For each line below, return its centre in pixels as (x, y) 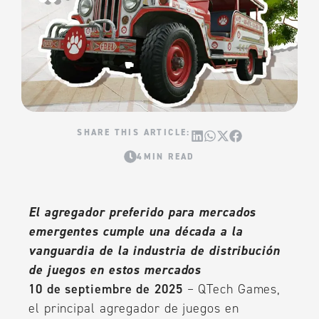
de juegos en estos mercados (115, 270)
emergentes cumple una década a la (136, 231)
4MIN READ (166, 157)
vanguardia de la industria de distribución (154, 251)
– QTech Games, (232, 289)
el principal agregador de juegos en (134, 308)
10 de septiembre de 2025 (106, 289)
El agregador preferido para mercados (142, 212)
